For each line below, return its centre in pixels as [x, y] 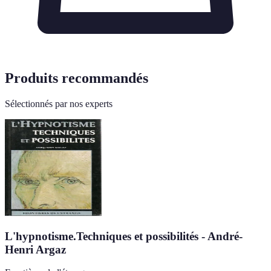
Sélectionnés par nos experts [59, 104]
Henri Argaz [35, 249]
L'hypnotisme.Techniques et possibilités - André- [124, 236]
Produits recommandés [77, 78]
